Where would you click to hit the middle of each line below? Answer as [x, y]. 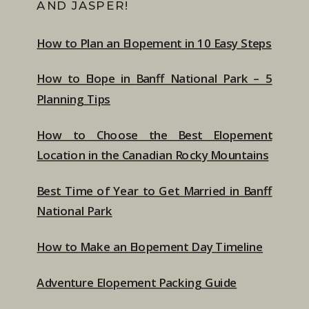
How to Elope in [86, 79]
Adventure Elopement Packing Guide [137, 282]
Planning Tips [73, 99]
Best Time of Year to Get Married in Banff [154, 191]
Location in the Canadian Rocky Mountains [153, 155]
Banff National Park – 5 [204, 79]
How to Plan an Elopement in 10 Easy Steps [154, 43]
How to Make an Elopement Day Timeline [150, 247]
